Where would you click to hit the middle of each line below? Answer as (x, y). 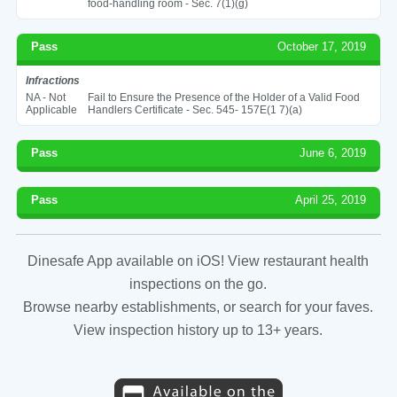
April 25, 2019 (331, 199)
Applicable (51, 109)
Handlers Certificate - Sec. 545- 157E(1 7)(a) (195, 109)
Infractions (52, 80)
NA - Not (45, 97)
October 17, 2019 (322, 46)
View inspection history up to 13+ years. (198, 330)
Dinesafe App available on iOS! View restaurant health (198, 261)
